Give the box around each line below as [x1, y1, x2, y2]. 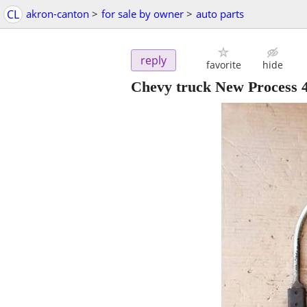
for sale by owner [101, 7, 184, 21]
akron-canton [26, 7, 89, 21]
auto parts [196, 7, 244, 21]
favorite [206, 58, 241, 72]
